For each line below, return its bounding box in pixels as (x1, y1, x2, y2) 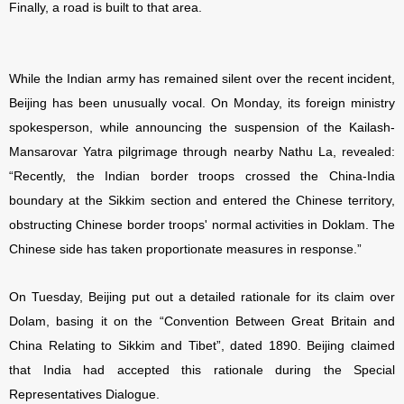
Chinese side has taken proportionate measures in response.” (9, 242, 362, 257)
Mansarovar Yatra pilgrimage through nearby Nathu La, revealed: (9, 144, 395, 160)
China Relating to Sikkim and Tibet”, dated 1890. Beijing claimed (9, 338, 395, 353)
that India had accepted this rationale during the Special (9, 363, 395, 378)
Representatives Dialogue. (9, 387, 160, 402)
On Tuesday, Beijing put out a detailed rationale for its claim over (9, 289, 395, 305)
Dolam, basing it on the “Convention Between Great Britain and (9, 314, 395, 329)
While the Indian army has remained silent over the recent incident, (9, 71, 395, 87)
